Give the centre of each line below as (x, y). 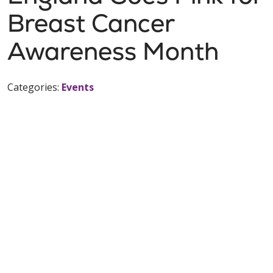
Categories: (34, 87)
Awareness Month (113, 51)
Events (78, 87)
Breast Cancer (91, 23)
